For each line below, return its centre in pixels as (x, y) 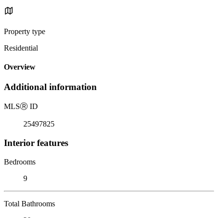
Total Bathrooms (29, 203)
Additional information (50, 87)
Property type (25, 31)
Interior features (36, 143)
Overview (20, 67)
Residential (21, 48)
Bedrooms (20, 162)
